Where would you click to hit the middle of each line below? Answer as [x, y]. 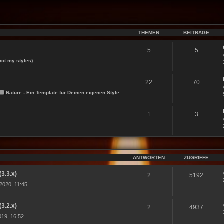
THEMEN [149, 33]
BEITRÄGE [197, 33]
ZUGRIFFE [197, 158]
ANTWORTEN [149, 158]
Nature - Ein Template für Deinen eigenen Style [63, 93]
